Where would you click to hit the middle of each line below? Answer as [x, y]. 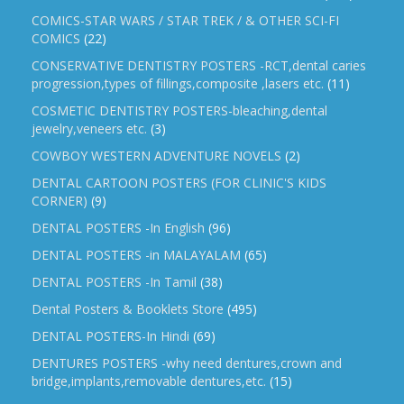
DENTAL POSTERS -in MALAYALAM [136, 255]
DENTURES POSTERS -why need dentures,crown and [187, 363]
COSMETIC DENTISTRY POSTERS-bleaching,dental [179, 111]
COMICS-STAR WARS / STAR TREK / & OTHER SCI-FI [185, 21]
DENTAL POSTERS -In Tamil [114, 282]
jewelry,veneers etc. [89, 129]
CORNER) [60, 201]
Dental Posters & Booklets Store [128, 309]
